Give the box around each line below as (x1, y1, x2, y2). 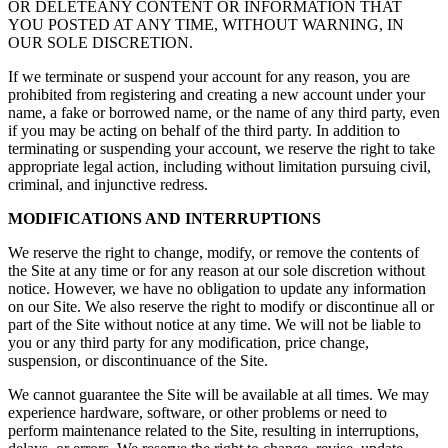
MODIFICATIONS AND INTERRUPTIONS (8, 210, 321, 228)
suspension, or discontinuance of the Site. (8, 352, 268, 370)
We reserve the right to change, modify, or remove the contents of (8, 244, 419, 262)
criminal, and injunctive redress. (8, 176, 208, 194)
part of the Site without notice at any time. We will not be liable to (8, 316, 421, 334)
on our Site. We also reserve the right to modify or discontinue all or (8, 298, 434, 316)
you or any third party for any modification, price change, (8, 334, 369, 352)
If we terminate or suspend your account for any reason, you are (8, 68, 410, 86)
